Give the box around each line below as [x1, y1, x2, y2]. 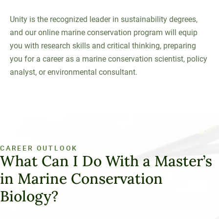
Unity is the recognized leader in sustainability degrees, [10, 15, 197, 24]
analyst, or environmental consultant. [10, 67, 137, 77]
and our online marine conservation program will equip [10, 28, 197, 37]
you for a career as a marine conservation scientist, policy [10, 54, 207, 64]
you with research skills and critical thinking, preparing [10, 41, 196, 50]
